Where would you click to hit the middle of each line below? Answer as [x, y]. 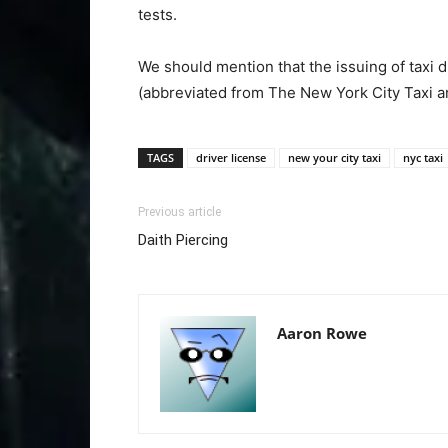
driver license [231, 157]
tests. [159, 14]
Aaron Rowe [322, 333]
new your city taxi [334, 157]
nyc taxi [423, 157]
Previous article [179, 212]
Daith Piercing [189, 240]
